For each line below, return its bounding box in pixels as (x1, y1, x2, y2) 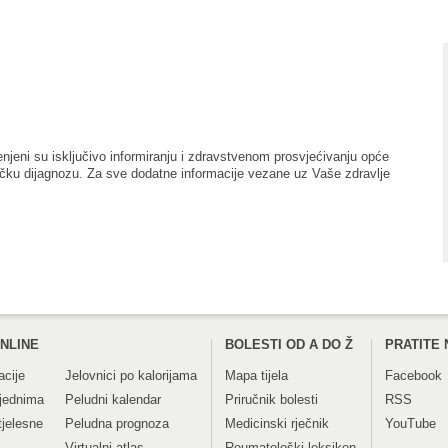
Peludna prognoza (65, 415, 169, 431)
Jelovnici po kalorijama (65, 367, 197, 383)
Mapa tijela (225, 367, 288, 383)
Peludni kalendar (65, 391, 161, 407)
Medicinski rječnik (225, 415, 329, 431)
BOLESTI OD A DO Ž (225, 336, 353, 352)
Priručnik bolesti (225, 391, 318, 407)
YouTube (385, 415, 436, 431)
